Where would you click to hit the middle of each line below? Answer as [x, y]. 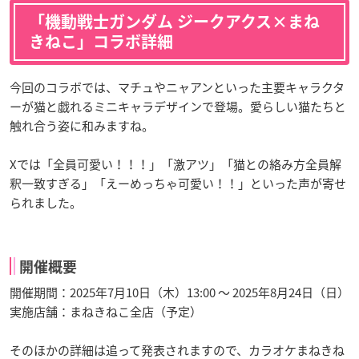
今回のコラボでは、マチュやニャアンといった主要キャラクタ [177, 87]
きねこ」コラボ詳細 [101, 41]
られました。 [46, 202]
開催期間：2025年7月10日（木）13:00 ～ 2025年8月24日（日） [179, 292]
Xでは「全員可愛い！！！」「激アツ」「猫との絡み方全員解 [175, 164]
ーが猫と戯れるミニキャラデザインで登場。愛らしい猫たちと [178, 106]
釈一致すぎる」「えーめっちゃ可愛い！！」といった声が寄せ [178, 183]
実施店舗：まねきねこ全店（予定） [106, 311]
